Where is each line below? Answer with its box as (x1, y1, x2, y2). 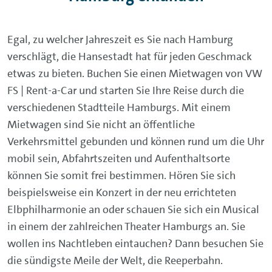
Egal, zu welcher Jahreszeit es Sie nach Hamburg (7, 32, 233, 47)
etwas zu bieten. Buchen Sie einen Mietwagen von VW (7, 66, 262, 81)
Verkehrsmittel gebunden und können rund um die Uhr (7, 134, 264, 149)
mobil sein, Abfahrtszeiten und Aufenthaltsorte (7, 151, 230, 166)
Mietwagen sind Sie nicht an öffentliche (7, 117, 195, 132)
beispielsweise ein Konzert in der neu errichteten (7, 185, 236, 200)
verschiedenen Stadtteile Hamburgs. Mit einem (7, 100, 231, 115)
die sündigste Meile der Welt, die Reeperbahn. (7, 253, 223, 268)
